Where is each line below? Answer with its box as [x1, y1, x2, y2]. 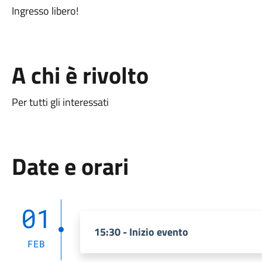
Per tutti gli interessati [11, 94, 109, 110]
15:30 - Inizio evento [94, 224, 188, 240]
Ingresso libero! [11, 3, 78, 19]
